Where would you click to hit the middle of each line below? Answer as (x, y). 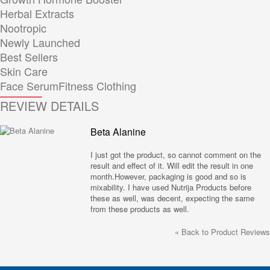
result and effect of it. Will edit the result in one (172, 165)
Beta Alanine (118, 131)
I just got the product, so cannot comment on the (176, 154)
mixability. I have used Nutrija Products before (171, 187)
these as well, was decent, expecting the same (172, 198)
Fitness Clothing (97, 85)
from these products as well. (140, 209)
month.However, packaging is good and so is (168, 176)
